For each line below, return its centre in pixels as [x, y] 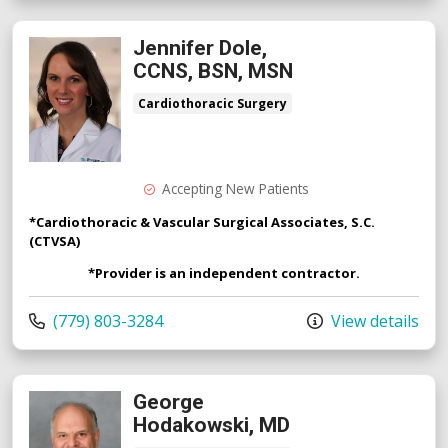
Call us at [62, 319]
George [168, 401]
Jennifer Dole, [200, 47]
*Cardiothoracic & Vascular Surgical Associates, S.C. [202, 221]
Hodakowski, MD [211, 424]
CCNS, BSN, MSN [213, 70]
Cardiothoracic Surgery [212, 103]
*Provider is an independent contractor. [224, 272]
